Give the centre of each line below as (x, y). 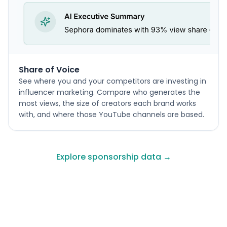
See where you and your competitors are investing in (112, 81)
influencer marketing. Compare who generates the (109, 92)
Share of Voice (49, 70)
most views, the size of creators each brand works (107, 103)
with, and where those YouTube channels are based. (111, 115)
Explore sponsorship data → (113, 157)
